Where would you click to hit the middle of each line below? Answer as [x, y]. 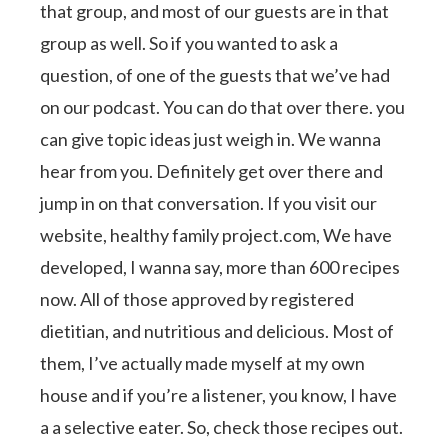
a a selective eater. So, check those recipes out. [222, 426]
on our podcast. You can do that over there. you [223, 106]
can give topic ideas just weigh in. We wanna [211, 138]
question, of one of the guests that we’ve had [215, 74]
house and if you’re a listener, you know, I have [219, 394]
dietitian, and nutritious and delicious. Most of [217, 330]
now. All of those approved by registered [197, 298]
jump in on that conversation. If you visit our [209, 202]
